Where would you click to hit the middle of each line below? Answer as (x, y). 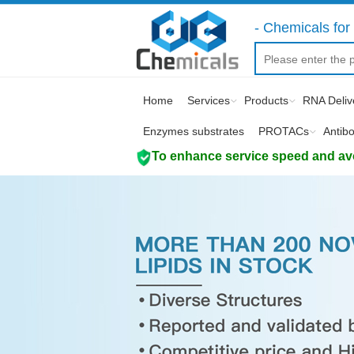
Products (266, 100)
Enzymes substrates (194, 131)
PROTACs (284, 131)
